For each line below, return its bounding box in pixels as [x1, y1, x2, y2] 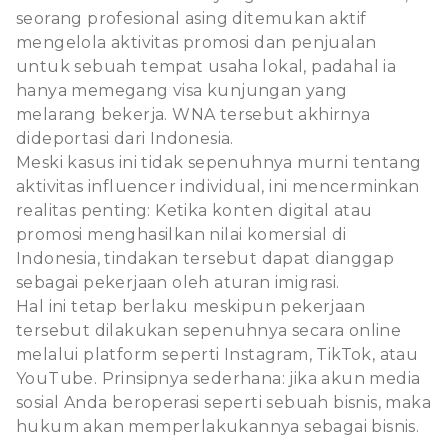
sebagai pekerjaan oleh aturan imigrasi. [16, 272, 340, 292]
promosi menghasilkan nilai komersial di [16, 224, 347, 244]
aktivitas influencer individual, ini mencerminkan [16, 176, 420, 196]
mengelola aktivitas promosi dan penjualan [16, 32, 377, 52]
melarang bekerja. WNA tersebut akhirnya [16, 104, 371, 124]
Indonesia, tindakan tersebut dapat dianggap [16, 248, 395, 268]
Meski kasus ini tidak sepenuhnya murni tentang [16, 152, 422, 172]
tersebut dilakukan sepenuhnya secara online [16, 320, 402, 340]
